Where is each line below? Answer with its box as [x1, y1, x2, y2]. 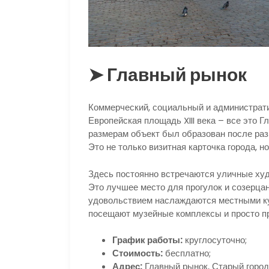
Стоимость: [112, 247, 163, 260]
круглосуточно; [183, 234, 247, 247]
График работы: [112, 234, 183, 247]
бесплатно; [163, 247, 211, 260]
